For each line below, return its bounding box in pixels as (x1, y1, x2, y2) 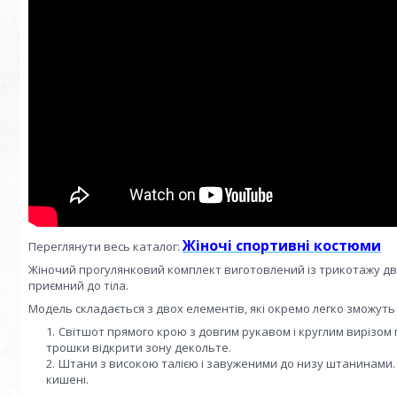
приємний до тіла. (28, 277, 128, 293)
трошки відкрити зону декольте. (46, 339, 231, 355)
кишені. (46, 371, 89, 387)
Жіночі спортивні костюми (183, 236, 381, 255)
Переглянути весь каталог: (28, 238, 183, 254)
